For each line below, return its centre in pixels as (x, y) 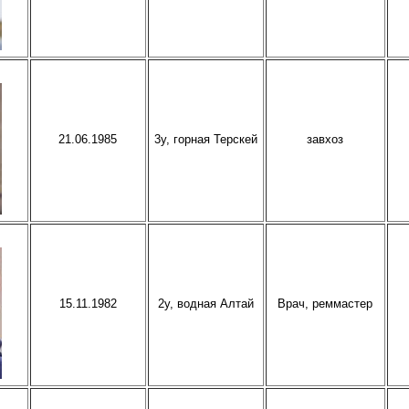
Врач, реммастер (325, 304)
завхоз (325, 139)
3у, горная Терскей (205, 139)
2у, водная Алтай (205, 304)
